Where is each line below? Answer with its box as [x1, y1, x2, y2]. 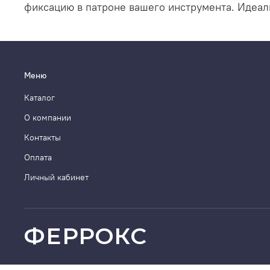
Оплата [24, 152, 52, 163]
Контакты [24, 132, 61, 143]
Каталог [24, 92, 55, 104]
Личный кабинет [24, 172, 89, 183]
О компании [24, 112, 71, 124]
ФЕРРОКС [24, 222, 148, 250]
